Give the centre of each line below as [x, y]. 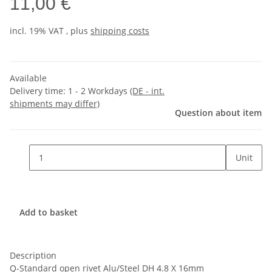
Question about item [218, 113]
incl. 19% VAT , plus [50, 31]
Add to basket [50, 212]
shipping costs [120, 31]
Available [28, 78]
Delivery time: [39, 91]
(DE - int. [147, 91]
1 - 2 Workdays [99, 91]
